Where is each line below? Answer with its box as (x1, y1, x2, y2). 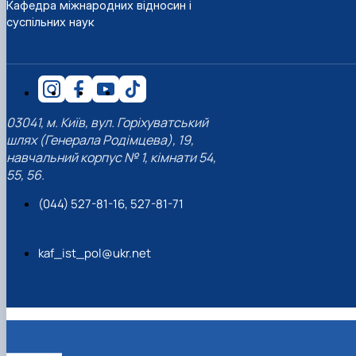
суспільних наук (6, 14, 94, 29)
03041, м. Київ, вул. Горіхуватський (6, 114, 208, 132)
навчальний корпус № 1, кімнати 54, (6, 149, 216, 167)
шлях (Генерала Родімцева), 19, (6, 131, 194, 149)
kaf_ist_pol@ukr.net (38, 245, 151, 262)
